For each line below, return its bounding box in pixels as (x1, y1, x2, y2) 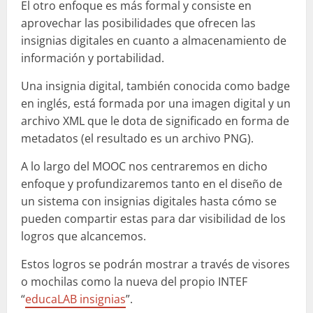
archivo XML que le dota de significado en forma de (21, 113, 289, 129)
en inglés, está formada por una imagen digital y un (21, 96, 291, 112)
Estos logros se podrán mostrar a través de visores (21, 256, 290, 272)
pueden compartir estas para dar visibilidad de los (21, 211, 286, 227)
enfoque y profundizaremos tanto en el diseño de (21, 176, 282, 192)
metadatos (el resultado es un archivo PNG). (21, 131, 256, 147)
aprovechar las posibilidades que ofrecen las (21, 15, 256, 31)
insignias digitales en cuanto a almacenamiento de (21, 33, 286, 49)
